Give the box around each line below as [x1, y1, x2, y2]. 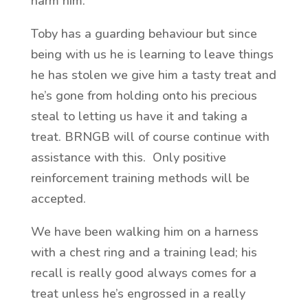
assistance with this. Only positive [30, 149, 226, 166]
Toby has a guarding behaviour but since [30, 25, 257, 42]
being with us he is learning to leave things [30, 46, 274, 63]
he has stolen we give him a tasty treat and [30, 67, 276, 83]
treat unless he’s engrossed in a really [30, 285, 245, 302]
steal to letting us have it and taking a [30, 108, 247, 124]
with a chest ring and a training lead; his [30, 244, 257, 261]
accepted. [30, 190, 93, 207]
